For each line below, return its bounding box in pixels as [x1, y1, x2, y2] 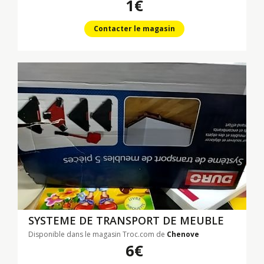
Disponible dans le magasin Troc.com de [28, 229, 167, 239]
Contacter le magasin [93, 24, 175, 34]
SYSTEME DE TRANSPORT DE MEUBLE [28, 213, 224, 227]
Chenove [167, 229, 199, 239]
